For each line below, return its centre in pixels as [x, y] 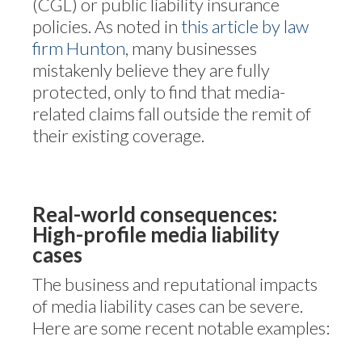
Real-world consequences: [155, 214]
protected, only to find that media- [159, 91]
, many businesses [191, 48]
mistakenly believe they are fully [151, 69]
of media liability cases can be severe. [168, 305]
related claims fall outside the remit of [172, 113]
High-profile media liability [156, 234]
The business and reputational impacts [175, 284]
